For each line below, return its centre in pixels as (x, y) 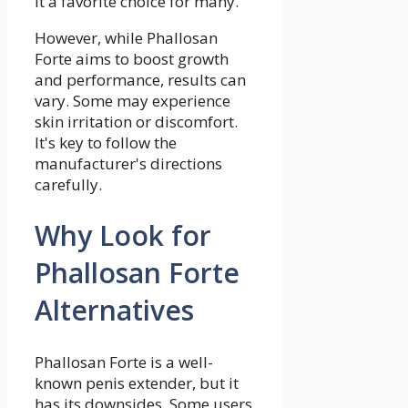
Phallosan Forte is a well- (124, 362)
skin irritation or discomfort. (136, 121)
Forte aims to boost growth (132, 58)
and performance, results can (140, 79)
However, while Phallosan (126, 37)
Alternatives (114, 311)
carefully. (68, 184)
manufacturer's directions (128, 163)
